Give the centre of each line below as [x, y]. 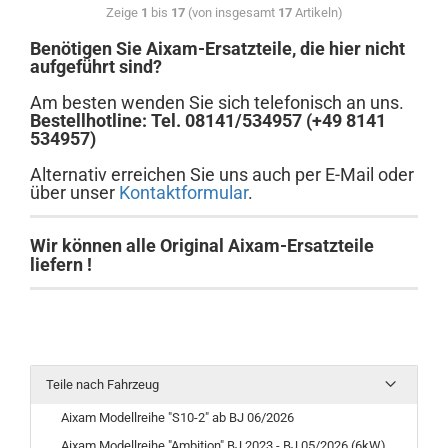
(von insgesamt [231, 12]
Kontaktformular [183, 192]
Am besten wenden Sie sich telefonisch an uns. [217, 102]
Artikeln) [317, 12]
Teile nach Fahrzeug [102, 384]
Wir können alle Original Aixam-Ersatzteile [202, 245]
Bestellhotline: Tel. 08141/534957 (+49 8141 [208, 120]
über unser [74, 192]
